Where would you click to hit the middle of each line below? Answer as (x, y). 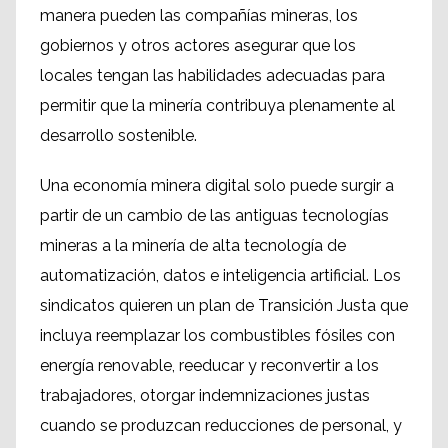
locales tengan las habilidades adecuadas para (212, 76)
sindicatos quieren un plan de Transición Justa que (224, 306)
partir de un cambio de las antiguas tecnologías (214, 216)
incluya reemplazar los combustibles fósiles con (217, 336)
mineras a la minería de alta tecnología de (193, 246)
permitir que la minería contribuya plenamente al (217, 106)
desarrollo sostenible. (118, 136)
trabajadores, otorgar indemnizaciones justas (205, 396)
